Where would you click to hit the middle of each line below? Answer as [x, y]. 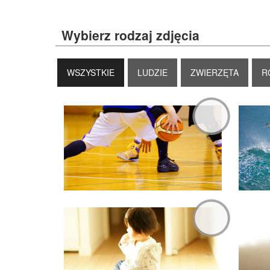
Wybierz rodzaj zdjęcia [130, 35]
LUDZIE [152, 73]
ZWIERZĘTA [215, 73]
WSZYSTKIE [91, 73]
